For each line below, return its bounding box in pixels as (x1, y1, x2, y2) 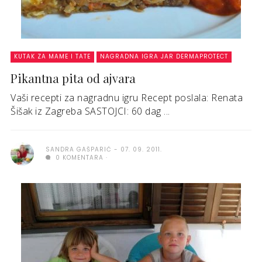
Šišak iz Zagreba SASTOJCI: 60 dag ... (11, 105, 170, 118)
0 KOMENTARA (53, 153, 104, 163)
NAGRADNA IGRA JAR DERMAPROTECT (100, 52, 228, 61)
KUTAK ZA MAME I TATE (14, 52, 91, 61)
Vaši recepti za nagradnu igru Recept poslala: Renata (11, 91, 243, 105)
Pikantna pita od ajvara (11, 70, 136, 87)
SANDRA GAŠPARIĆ (46, 145, 112, 154)
